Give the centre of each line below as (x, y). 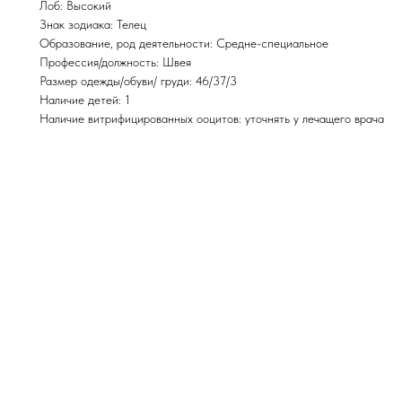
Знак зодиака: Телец (93, 24)
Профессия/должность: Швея (115, 62)
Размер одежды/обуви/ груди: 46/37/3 (138, 81)
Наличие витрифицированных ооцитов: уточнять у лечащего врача (212, 118)
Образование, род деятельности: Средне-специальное (184, 43)
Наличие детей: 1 (85, 100)
